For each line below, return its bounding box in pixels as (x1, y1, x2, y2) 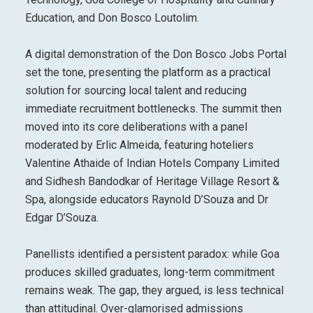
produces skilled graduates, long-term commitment (24, 265, 275, 279)
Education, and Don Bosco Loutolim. (24, 10, 199, 24)
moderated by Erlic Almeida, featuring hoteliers (24, 138, 254, 152)
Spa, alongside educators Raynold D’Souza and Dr (24, 192, 268, 206)
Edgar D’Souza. (24, 210, 99, 224)
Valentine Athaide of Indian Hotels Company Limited (24, 156, 279, 170)
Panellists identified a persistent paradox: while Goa (24, 247, 279, 261)
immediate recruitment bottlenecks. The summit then (24, 101, 282, 115)
